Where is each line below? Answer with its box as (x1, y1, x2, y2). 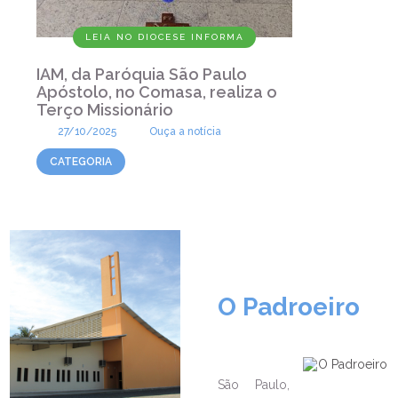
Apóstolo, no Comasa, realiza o (36, 83, 278, 101)
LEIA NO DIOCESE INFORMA (84, 32, 244, 42)
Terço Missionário (36, 100, 174, 119)
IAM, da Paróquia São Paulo (36, 65, 248, 84)
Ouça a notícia (149, 125, 222, 138)
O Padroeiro (218, 292, 361, 322)
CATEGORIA (50, 155, 113, 168)
